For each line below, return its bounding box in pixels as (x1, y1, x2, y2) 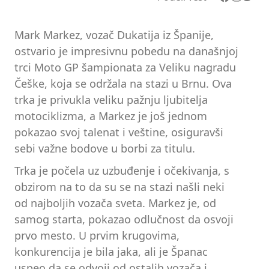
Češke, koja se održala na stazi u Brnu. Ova (14, 76, 232, 91)
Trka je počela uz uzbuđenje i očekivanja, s (14, 163, 229, 178)
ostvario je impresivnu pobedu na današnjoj (14, 43, 238, 58)
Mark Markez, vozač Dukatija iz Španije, (14, 27, 214, 42)
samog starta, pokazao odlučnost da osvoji (14, 212, 234, 227)
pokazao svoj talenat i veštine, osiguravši (14, 124, 223, 139)
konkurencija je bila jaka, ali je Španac (14, 244, 208, 259)
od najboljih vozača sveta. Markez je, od (14, 196, 216, 211)
